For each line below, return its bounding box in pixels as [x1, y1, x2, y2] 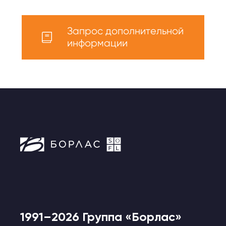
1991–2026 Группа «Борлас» [20, 209, 182, 224]
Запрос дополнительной [67, 25, 184, 37]
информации [67, 37, 128, 49]
